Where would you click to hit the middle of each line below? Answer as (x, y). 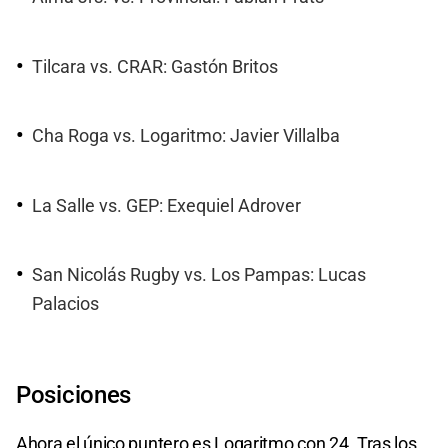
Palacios (65, 303)
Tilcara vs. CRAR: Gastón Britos (155, 66)
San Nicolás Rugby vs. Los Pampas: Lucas (199, 274)
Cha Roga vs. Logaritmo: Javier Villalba (186, 136)
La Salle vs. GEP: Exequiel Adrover (166, 205)
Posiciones (73, 395)
